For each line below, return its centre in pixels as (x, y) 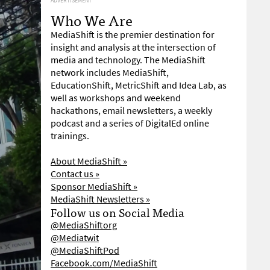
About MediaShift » (89, 161)
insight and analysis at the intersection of (133, 47)
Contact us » (75, 174)
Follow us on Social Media (118, 212)
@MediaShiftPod (85, 250)
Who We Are (92, 20)
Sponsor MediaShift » (94, 187)
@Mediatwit (75, 238)
